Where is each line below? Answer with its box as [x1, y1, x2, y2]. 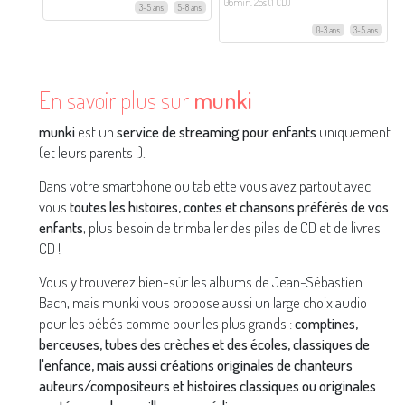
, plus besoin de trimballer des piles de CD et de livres [83, 216, 381, 237]
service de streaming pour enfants [117, 120, 317, 141]
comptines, [295, 313, 359, 334]
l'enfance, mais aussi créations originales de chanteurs [39, 354, 353, 375]
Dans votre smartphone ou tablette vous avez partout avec [39, 174, 372, 195]
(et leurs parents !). [39, 141, 146, 162]
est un [75, 120, 118, 141]
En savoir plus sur [39, 85, 194, 116]
